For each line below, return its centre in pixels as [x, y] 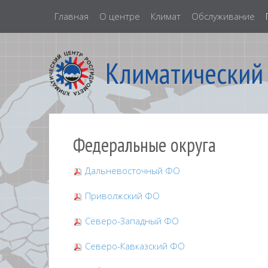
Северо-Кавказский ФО [134, 246]
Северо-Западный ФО [131, 221]
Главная [71, 16]
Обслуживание [223, 16]
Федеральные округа [144, 145]
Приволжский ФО [121, 196]
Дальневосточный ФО [131, 170]
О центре [120, 16]
